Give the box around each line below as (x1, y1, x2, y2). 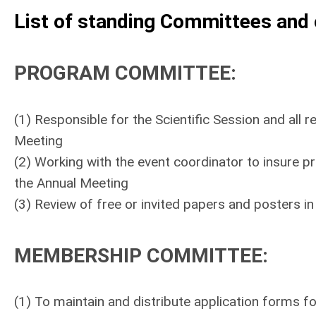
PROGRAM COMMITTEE (14, 61, 231, 85)
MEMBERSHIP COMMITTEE (14, 243, 262, 267)
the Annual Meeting (14, 174, 128, 191)
